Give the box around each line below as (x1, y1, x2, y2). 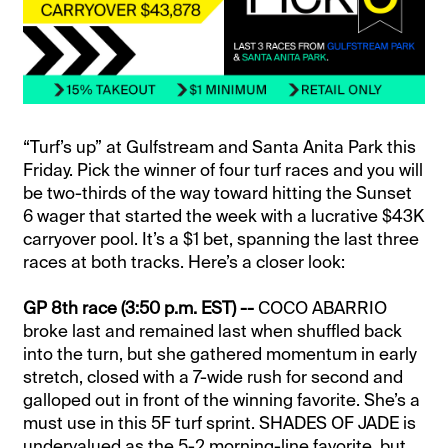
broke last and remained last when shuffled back (23, 320, 403, 343)
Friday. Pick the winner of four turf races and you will (23, 159, 424, 182)
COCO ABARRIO (258, 297, 388, 320)
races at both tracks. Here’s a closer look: (23, 251, 346, 274)
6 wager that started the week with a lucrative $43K (23, 205, 425, 228)
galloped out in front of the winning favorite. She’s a (23, 389, 421, 412)
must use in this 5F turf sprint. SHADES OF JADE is (23, 412, 417, 435)
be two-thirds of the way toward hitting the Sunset (23, 182, 413, 205)
